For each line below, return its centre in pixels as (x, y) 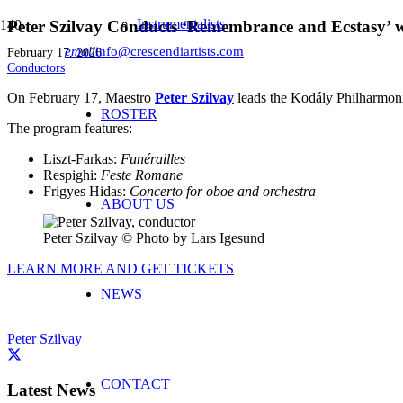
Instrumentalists (181, 23)
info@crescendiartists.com (170, 51)
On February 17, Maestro (81, 97)
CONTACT (135, 383)
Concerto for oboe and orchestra (223, 191)
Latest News (51, 390)
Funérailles (153, 158)
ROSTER (129, 113)
